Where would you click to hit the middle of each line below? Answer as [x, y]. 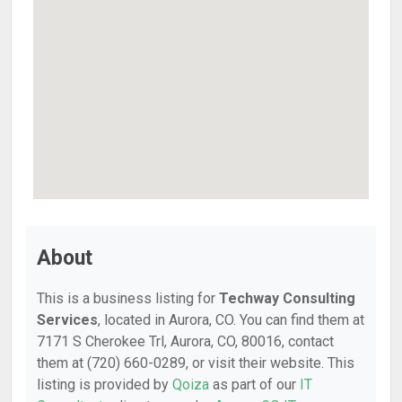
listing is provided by [105, 385]
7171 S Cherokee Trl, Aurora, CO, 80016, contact [185, 341]
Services [67, 320]
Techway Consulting [287, 298]
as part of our [254, 385]
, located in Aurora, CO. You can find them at [231, 320]
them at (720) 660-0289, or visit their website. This [196, 363]
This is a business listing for [128, 298]
